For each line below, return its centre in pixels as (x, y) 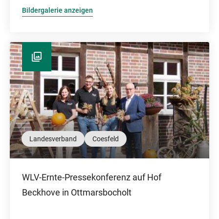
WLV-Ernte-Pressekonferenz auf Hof (92, 177)
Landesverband (53, 139)
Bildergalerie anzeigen (57, 10)
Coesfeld (106, 139)
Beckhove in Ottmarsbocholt (77, 192)
